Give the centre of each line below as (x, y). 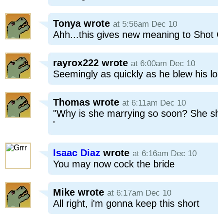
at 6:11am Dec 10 (154, 103)
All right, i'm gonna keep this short (126, 203)
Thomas (72, 102)
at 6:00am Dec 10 (163, 64)
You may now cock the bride (114, 164)
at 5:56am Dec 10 (145, 24)
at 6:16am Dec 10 (164, 154)
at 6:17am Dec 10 (139, 193)
